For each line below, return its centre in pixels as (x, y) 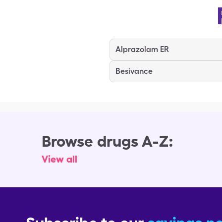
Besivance (134, 71)
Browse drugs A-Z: (108, 141)
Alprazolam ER (142, 49)
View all (59, 159)
